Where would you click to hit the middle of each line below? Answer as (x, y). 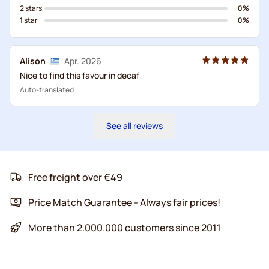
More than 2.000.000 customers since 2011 (125, 227)
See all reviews (134, 125)
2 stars (31, 8)
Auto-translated (47, 89)
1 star (29, 20)
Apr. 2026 (83, 61)
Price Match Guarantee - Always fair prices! (124, 202)
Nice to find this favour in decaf (80, 75)
